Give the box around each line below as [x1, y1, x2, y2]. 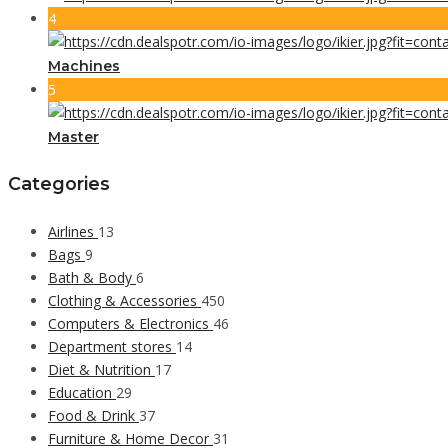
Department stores [48, 336, 176, 356]
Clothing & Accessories [48, 290, 201, 310]
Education [48, 382, 116, 402]
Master [48, 127, 99, 146]
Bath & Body [48, 267, 136, 287]
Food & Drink [48, 405, 139, 425]
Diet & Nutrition [48, 359, 155, 379]
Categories [8, 173, 110, 195]
